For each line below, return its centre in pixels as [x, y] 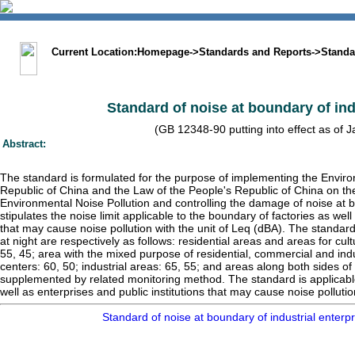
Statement [307, 31]
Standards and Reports [255, 52]
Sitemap [219, 31]
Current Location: [91, 52]
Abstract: [24, 144]
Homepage [163, 52]
